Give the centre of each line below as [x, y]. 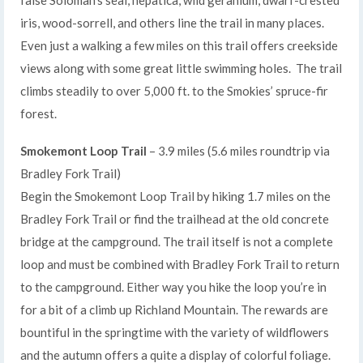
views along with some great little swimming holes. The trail [181, 68]
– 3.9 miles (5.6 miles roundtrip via [238, 150]
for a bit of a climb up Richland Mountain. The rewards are [174, 309]
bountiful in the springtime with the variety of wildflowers [175, 332]
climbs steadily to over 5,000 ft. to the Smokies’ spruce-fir [174, 90]
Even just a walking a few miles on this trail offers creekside [179, 45]
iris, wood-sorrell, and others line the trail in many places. [172, 22]
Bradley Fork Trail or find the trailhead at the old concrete [175, 218]
